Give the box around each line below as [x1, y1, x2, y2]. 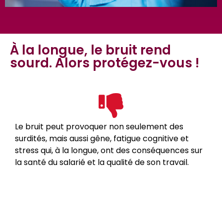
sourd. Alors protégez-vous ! [10, 54, 199, 72]
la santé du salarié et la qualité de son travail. [15, 157, 189, 168]
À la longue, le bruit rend [10, 41, 171, 59]
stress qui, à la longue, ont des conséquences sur [15, 145, 203, 157]
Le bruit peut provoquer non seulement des [15, 121, 183, 133]
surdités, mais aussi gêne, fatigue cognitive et [15, 133, 189, 145]
